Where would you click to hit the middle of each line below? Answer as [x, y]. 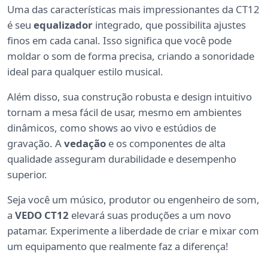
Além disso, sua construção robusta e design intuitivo [130, 96]
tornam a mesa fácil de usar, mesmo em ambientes [124, 112]
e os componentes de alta [166, 143]
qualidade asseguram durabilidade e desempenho [122, 159]
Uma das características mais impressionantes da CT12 [133, 9]
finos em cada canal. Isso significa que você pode [119, 40]
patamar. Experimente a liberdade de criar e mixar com [133, 230]
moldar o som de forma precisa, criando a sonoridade [131, 56]
